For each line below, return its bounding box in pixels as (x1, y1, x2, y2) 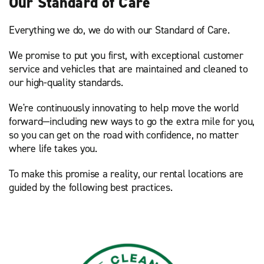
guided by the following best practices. (9, 180, 173, 194)
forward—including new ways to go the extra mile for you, (9, 114, 255, 128)
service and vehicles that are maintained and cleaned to (9, 61, 248, 76)
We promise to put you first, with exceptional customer (9, 48, 243, 62)
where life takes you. (9, 141, 97, 156)
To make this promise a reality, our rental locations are (9, 166, 243, 181)
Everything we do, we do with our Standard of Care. (9, 22, 230, 37)
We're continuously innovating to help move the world (9, 100, 239, 115)
